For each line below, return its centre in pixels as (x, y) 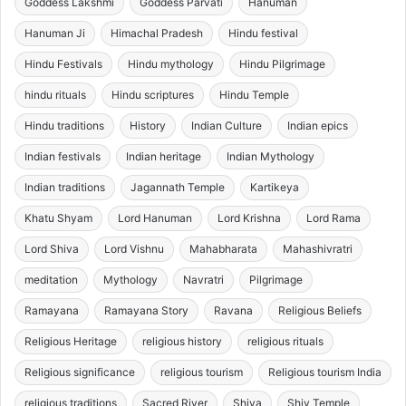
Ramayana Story (146, 311)
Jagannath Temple (178, 188)
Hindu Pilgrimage (282, 64)
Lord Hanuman (155, 218)
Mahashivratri (318, 249)
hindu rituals (55, 95)
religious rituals (285, 342)
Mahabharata (223, 249)
